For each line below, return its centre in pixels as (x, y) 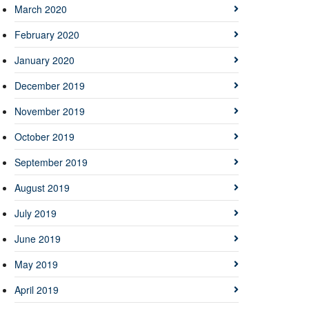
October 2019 (44, 136)
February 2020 (47, 34)
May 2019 (36, 264)
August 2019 (42, 187)
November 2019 (50, 111)
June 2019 (38, 238)
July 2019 (36, 213)
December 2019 (50, 85)
